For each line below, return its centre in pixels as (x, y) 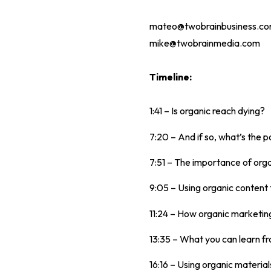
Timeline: (170, 77)
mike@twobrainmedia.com (204, 43)
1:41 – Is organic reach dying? (207, 111)
